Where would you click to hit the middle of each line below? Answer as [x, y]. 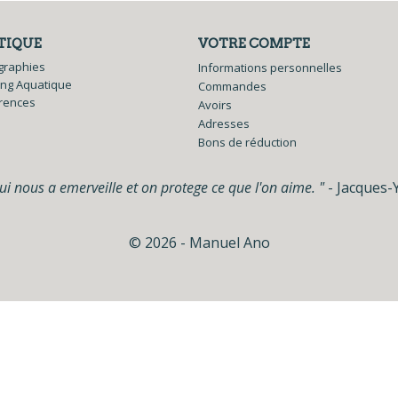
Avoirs [215, 105]
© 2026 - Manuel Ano [199, 243]
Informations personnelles [270, 68]
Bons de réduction [247, 142]
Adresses [224, 123]
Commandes [232, 86]
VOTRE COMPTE [254, 44]
